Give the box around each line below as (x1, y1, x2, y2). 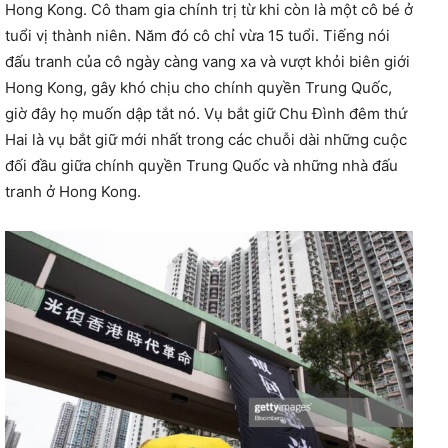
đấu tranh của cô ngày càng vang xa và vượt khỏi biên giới (5, 51, 410, 71)
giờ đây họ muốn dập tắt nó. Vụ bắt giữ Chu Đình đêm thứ (5, 103, 407, 123)
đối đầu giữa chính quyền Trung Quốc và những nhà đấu (5, 155, 398, 175)
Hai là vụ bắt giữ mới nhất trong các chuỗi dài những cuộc (5, 129, 407, 149)
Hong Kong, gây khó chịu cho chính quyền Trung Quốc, (5, 77, 392, 97)
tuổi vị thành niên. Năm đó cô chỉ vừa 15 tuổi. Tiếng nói (5, 25, 390, 45)
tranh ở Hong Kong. (5, 181, 141, 201)
